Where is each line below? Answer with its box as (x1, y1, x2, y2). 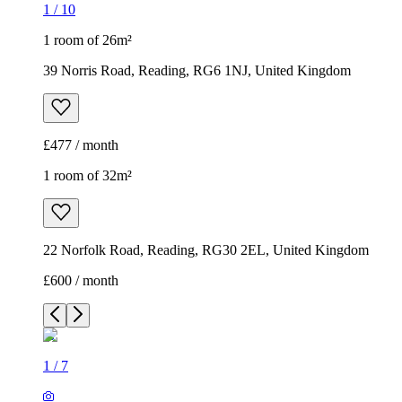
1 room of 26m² (43, 32, 132, 48)
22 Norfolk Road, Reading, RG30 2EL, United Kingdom (43, 242, 369, 258)
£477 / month (43, 137, 118, 153)
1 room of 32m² (43, 168, 132, 184)
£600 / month (43, 273, 118, 289)
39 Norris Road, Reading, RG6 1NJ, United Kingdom (43, 63, 351, 79)
